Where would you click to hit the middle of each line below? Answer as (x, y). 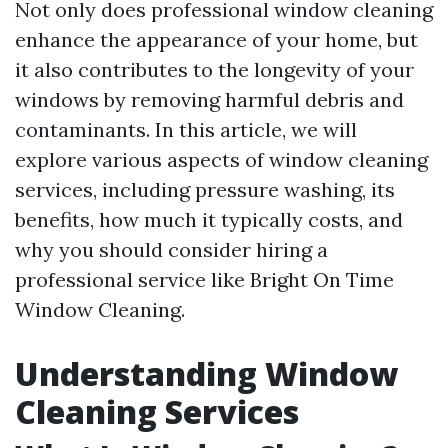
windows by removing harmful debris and (209, 99)
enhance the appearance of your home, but (216, 39)
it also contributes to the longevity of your (214, 69)
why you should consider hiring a (171, 249)
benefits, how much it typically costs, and (209, 219)
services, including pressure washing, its (205, 189)
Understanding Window (206, 373)
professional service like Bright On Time (204, 279)
